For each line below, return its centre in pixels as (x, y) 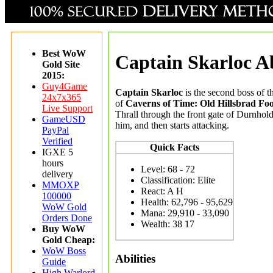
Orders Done (67, 218)
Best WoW (64, 53)
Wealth (154, 224)
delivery (58, 174)
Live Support (67, 108)
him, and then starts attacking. (172, 125)
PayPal (55, 130)
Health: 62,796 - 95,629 (187, 202)
